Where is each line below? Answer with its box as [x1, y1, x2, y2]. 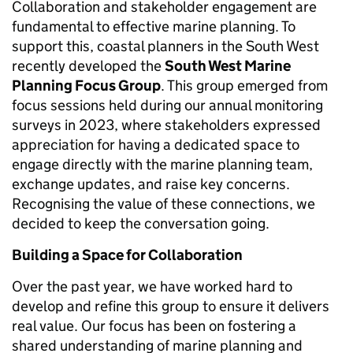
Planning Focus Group [12, 76, 161, 95]
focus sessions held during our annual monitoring [12, 96, 323, 115]
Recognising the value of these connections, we [12, 195, 315, 214]
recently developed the [12, 57, 165, 76]
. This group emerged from [161, 76, 328, 95]
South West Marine [165, 57, 291, 76]
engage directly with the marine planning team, [12, 155, 313, 174]
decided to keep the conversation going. [12, 214, 269, 233]
